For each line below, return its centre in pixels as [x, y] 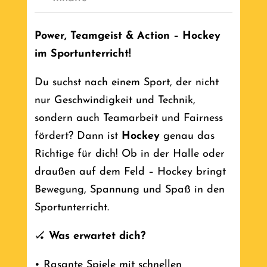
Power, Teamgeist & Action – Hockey [128, 36]
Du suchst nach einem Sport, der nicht [127, 83]
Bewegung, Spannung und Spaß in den [130, 190]
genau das [187, 136]
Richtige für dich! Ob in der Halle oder [130, 154]
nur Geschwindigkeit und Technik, [115, 101]
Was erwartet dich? [97, 237]
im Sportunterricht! [83, 54]
